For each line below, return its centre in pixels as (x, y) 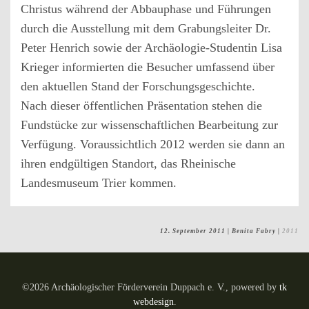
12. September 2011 (193, 231)
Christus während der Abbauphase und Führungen (146, 9)
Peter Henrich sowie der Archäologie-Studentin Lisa (151, 48)
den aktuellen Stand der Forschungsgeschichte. (138, 86)
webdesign (153, 302)
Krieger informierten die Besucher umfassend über (148, 67)
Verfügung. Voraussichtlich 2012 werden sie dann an (153, 144)
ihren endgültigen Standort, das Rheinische (128, 163)
